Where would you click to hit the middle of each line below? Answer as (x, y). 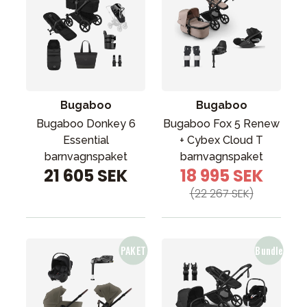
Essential (86, 140)
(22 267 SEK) (221, 194)
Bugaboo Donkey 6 (86, 124)
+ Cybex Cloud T (221, 140)
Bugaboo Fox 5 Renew (221, 124)
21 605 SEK (86, 176)
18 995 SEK (221, 176)
